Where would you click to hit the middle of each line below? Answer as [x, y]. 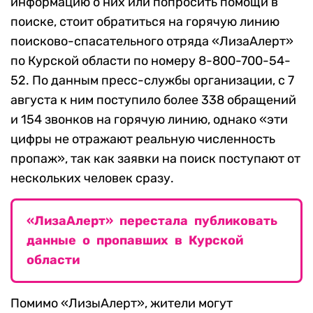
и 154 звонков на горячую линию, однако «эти [149, 120]
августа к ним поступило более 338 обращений [153, 100]
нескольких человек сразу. [92, 179]
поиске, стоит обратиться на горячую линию [145, 22]
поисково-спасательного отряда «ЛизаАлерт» [152, 42]
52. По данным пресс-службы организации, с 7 [152, 81]
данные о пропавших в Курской [135, 241]
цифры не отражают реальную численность [143, 139]
